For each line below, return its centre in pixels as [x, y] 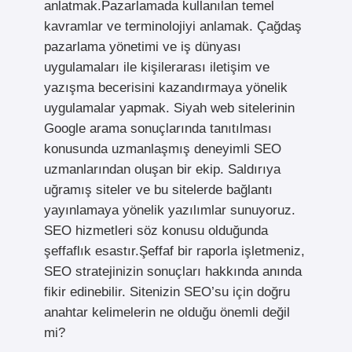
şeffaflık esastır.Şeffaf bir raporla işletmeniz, [174, 251]
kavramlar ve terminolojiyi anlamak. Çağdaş [172, 27]
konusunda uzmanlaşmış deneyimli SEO [162, 149]
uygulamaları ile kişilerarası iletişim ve [156, 68]
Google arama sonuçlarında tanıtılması [158, 129]
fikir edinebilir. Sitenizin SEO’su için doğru [167, 292]
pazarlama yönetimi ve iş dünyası [142, 47]
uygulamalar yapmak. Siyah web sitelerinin [169, 108]
